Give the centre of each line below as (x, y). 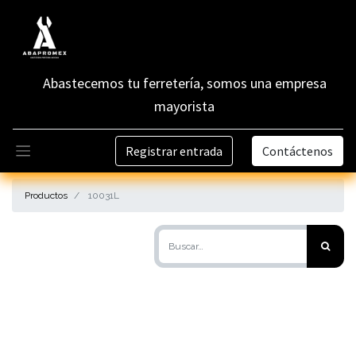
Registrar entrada (174, 151)
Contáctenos (298, 151)
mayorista (184, 106)
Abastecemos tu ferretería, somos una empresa (184, 83)
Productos (46, 195)
